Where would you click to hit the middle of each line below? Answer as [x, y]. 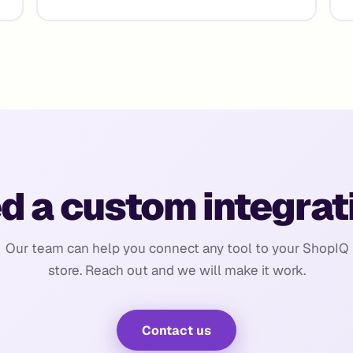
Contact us [176, 330]
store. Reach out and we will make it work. [176, 270]
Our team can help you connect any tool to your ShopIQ [176, 248]
